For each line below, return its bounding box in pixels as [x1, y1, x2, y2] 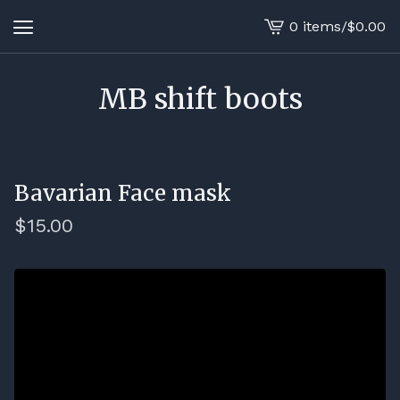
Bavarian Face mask [14, 179, 231, 207]
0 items [289, 17, 341, 35]
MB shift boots [97, 81, 303, 117]
